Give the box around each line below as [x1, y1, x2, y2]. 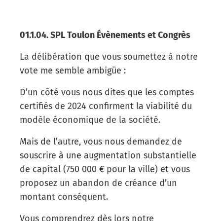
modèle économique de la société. [20, 114, 160, 125]
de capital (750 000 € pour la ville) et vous [20, 163, 190, 175]
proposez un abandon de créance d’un [20, 177, 177, 188]
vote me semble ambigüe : [20, 65, 128, 76]
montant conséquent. [20, 191, 108, 202]
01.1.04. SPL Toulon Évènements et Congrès [20, 29, 190, 40]
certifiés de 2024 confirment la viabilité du [20, 100, 192, 111]
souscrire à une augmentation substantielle [20, 149, 196, 161]
